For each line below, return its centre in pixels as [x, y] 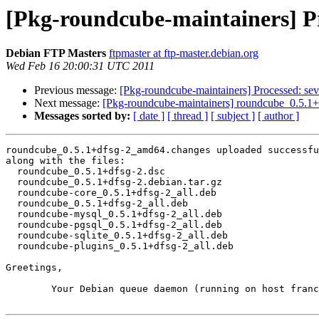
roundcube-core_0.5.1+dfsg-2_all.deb [111, 193]
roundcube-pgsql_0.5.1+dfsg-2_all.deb [114, 225]
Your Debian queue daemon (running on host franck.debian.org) [28, 289]
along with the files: [66, 161]
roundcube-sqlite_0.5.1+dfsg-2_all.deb [117, 236]
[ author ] [278, 116]
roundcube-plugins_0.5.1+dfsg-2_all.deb [120, 246]
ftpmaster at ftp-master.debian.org [184, 53]
